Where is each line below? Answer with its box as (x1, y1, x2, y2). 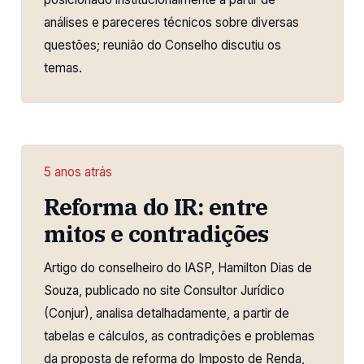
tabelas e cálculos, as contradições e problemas (44, 328, 315, 344)
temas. (44, 60, 83, 76)
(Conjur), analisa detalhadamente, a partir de (44, 305, 290, 322)
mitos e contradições (44, 219, 269, 249)
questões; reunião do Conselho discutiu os (44, 37, 282, 54)
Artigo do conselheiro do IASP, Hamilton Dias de (44, 260, 313, 276)
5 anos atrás (44, 164, 113, 180)
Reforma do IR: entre (44, 192, 268, 223)
